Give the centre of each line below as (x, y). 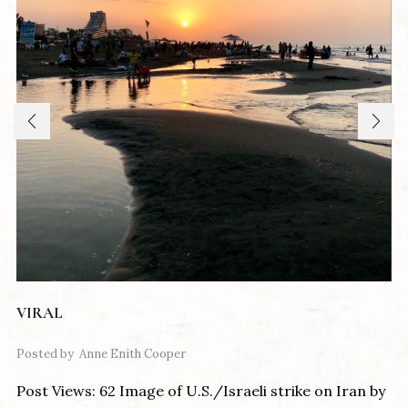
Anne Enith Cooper (133, 354)
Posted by (45, 354)
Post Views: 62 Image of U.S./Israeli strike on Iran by (201, 391)
